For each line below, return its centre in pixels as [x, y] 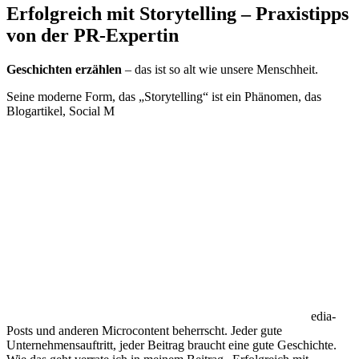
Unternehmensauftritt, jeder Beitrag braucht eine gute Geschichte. [171, 345]
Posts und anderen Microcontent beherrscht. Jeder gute [144, 330]
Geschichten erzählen [64, 69]
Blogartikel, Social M [61, 111]
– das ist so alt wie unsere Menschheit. [220, 69]
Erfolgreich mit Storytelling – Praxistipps [177, 13]
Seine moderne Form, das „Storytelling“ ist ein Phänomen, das [164, 96]
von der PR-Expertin [95, 35]
